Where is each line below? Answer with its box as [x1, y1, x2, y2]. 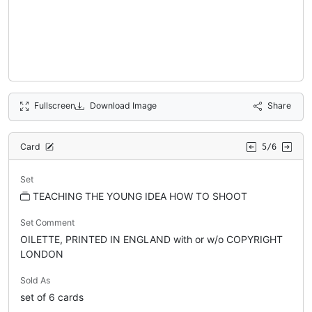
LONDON [20, 248, 63, 260]
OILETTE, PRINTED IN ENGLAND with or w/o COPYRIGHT [20, 233, 283, 246]
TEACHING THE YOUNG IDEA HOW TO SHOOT [33, 190, 247, 203]
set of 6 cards [20, 291, 84, 304]
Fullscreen [34, 100, 76, 111]
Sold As [20, 275, 50, 286]
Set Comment [20, 217, 75, 228]
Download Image [89, 100, 157, 111]
